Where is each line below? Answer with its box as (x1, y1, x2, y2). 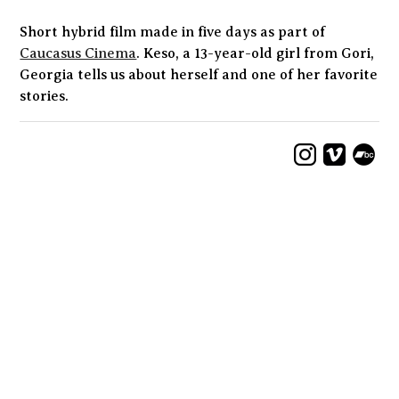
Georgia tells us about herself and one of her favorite (20, 66, 379, 83)
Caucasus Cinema (20, 45, 137, 61)
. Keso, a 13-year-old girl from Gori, (136, 45, 375, 61)
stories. (20, 87, 69, 104)
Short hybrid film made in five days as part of (20, 23, 326, 40)
